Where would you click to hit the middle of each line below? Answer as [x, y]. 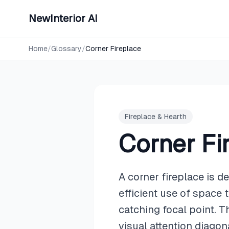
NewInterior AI [63, 18]
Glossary [66, 49]
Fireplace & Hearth [156, 117]
